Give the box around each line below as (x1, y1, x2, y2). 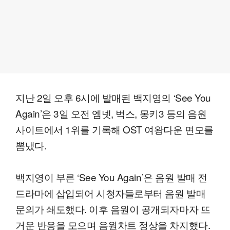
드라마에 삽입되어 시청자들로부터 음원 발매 (15, 185, 206, 200)
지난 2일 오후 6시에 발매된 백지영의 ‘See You (15, 90, 211, 104)
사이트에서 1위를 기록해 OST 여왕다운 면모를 (15, 122, 214, 136)
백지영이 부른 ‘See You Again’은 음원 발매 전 (15, 169, 207, 184)
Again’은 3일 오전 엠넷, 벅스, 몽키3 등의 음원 (15, 106, 207, 120)
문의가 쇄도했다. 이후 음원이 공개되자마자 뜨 (15, 201, 210, 216)
